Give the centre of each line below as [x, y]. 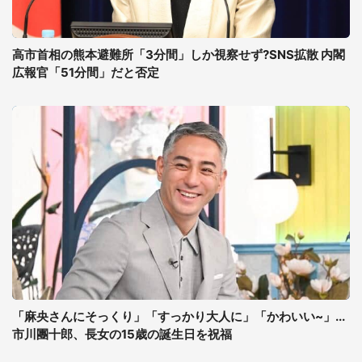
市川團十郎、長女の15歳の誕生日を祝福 [122, 334]
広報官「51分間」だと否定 [86, 72]
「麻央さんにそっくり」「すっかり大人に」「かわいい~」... [179, 316]
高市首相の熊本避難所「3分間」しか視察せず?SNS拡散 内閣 [179, 55]
